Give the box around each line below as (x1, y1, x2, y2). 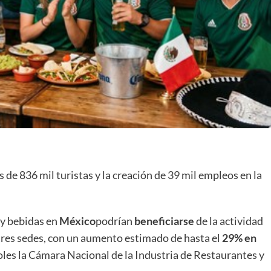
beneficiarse (132, 214, 196, 227)
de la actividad (196, 214, 263, 227)
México (57, 214, 96, 227)
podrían (96, 214, 132, 227)
